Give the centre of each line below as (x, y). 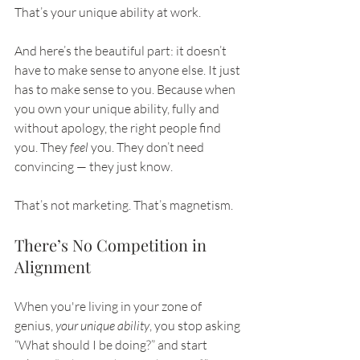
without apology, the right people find (119, 128)
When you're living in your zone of (109, 307)
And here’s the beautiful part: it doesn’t (122, 51)
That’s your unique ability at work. (108, 12)
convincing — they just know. (94, 167)
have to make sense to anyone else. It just (129, 70)
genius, (35, 326)
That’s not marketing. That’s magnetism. (124, 205)
